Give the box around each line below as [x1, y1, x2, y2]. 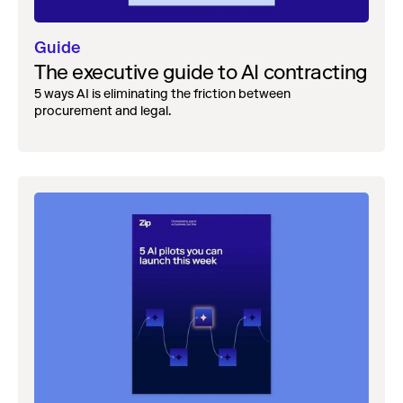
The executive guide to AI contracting [34, 60, 368, 85]
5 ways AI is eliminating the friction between [34, 86, 291, 103]
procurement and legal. [34, 103, 171, 120]
